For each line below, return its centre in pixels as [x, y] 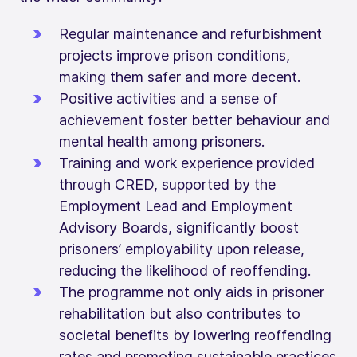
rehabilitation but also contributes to [180, 313]
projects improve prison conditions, [175, 55]
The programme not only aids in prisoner [192, 292]
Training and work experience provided [187, 163]
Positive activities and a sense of [168, 98]
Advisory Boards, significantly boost [179, 227]
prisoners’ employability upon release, [182, 249]
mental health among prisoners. [162, 141]
